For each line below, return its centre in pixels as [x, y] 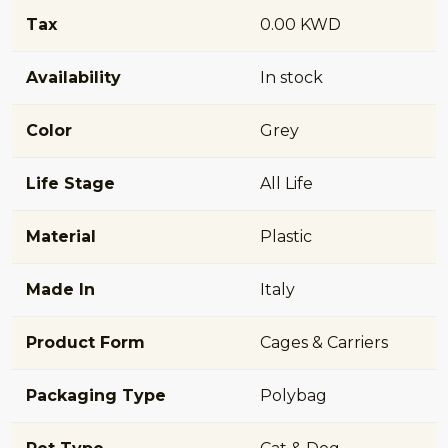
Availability [73, 77]
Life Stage [70, 183]
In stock [291, 77]
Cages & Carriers [324, 342]
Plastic [286, 236]
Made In [60, 289]
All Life [286, 183]
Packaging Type [96, 395]
